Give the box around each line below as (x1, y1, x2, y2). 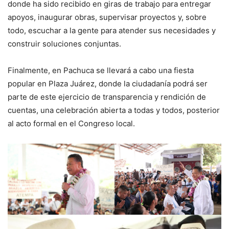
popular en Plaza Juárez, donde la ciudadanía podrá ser (8, 78, 208, 88)
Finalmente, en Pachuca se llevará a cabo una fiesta (8, 65, 194, 75)
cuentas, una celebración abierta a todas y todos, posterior (8, 105, 220, 115)
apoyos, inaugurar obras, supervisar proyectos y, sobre (8, 12, 207, 22)
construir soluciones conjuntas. (8, 38, 121, 49)
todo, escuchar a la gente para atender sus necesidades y (8, 25, 216, 35)
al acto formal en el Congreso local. (8, 118, 135, 128)
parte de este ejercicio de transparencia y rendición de (8, 91, 206, 102)
